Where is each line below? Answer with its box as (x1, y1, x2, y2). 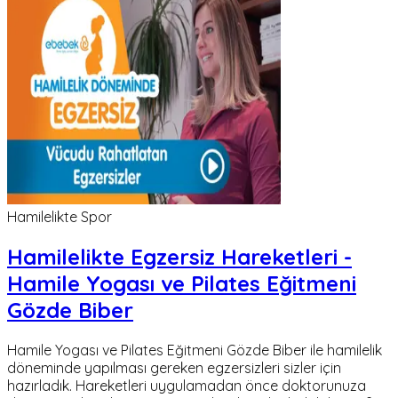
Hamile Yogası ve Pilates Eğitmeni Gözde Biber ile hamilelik (7, 340, 382, 359)
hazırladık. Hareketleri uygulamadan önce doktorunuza (7, 376, 366, 394)
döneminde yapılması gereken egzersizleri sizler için (7, 358, 341, 377)
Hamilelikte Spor (7, 207, 112, 226)
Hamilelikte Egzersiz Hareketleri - (7, 243, 352, 270)
